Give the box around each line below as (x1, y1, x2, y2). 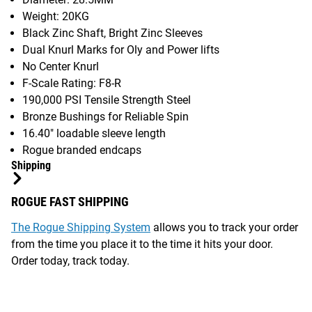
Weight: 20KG (22, 9, 89, 23)
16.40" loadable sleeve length (22, 126, 166, 140)
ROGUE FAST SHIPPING (11, 194, 129, 209)
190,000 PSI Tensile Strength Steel (22, 93, 191, 107)
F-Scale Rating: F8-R (22, 76, 121, 90)
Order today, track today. (11, 253, 130, 267)
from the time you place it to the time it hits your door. (11, 237, 273, 251)
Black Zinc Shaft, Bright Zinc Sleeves (22, 26, 203, 40)
